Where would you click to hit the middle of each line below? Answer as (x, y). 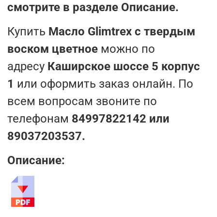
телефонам (39, 118)
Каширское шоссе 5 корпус (122, 66)
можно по (126, 49)
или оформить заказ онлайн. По (104, 84)
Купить (28, 31)
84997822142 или (121, 118)
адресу (26, 66)
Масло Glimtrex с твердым (122, 31)
